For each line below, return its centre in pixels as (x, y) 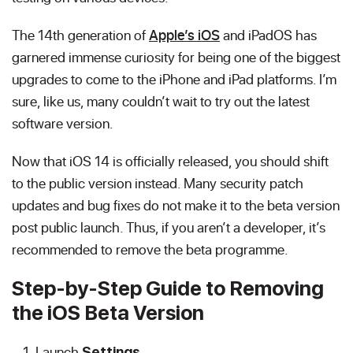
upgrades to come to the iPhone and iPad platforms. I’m (174, 79)
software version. (64, 123)
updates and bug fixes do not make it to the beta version (176, 205)
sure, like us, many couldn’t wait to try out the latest (161, 101)
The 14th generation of (80, 35)
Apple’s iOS (184, 35)
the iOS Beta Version (108, 312)
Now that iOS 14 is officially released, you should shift (170, 161)
